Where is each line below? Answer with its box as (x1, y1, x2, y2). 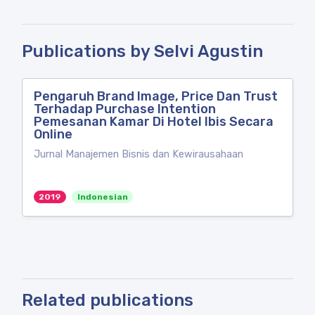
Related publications (22, 290, 193, 310)
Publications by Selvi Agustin (22, 41, 263, 61)
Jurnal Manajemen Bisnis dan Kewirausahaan (34, 148, 243, 160)
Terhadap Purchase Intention (34, 101, 216, 117)
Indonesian (77, 192, 128, 202)
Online (34, 127, 72, 142)
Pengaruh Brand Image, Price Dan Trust (34, 89, 278, 104)
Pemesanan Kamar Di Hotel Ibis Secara (34, 114, 274, 129)
